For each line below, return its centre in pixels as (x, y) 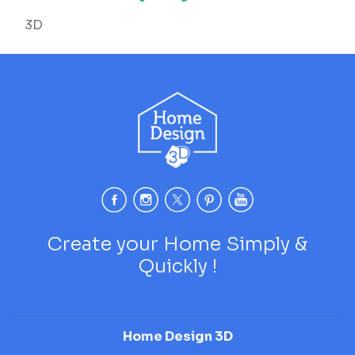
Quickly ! (177, 266)
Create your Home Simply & (177, 244)
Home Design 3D (177, 336)
